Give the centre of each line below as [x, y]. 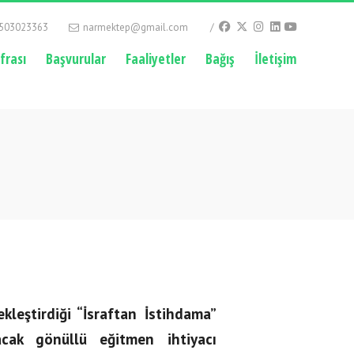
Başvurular [76, 58]
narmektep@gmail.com [134, 27]
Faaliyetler [156, 58]
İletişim [276, 58]
